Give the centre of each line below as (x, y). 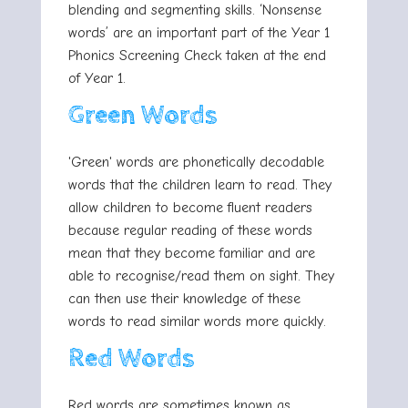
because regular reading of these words (190, 231)
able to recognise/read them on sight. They (201, 276)
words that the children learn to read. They (200, 185)
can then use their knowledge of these (184, 299)
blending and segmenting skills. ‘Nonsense (195, 10)
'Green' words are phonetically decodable (196, 163)
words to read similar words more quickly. (197, 322)
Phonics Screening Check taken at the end (197, 56)
